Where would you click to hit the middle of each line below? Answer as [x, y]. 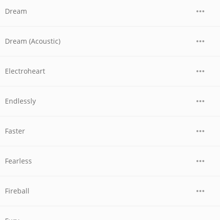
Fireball [17, 191]
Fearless [18, 161]
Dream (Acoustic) [33, 41]
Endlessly [20, 101]
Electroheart [25, 71]
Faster [15, 131]
